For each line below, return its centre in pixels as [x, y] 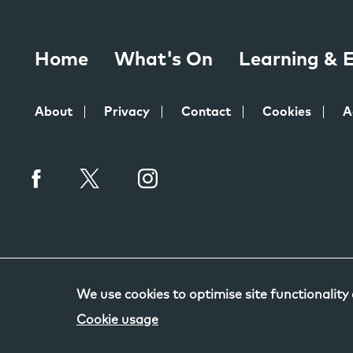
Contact [206, 112]
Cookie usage [117, 320]
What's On [163, 60]
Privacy [127, 112]
